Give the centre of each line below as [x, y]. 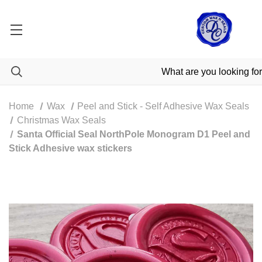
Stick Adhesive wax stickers [70, 148]
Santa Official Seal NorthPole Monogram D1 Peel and [133, 134]
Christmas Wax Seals [61, 120]
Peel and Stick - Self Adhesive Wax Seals [163, 106]
